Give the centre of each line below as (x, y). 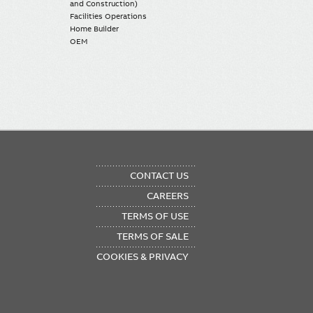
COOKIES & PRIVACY (143, 257)
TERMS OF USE (155, 216)
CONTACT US (159, 176)
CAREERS (168, 196)
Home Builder (95, 29)
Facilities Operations (109, 16)
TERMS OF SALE (153, 236)
